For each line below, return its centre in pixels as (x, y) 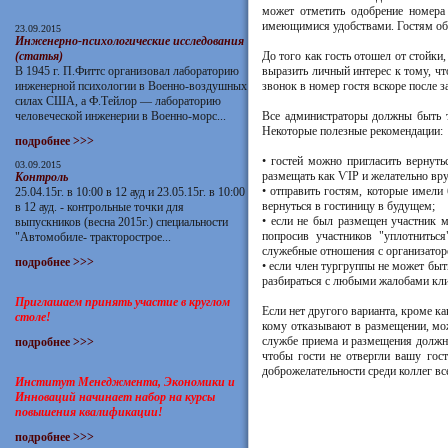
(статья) (39, 56)
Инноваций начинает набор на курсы (115, 397)
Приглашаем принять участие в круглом (122, 302)
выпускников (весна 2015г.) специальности (121, 222)
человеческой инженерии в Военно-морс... (120, 116)
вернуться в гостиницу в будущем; (348, 206)
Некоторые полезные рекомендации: (352, 131)
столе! (33, 317)
